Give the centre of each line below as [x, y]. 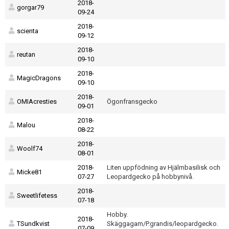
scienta [28, 31]
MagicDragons [39, 78]
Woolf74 [30, 148]
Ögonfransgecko [132, 101]
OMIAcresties [37, 101]
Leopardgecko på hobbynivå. [150, 177]
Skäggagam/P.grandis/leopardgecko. [163, 224]
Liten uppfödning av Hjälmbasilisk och [164, 167]
